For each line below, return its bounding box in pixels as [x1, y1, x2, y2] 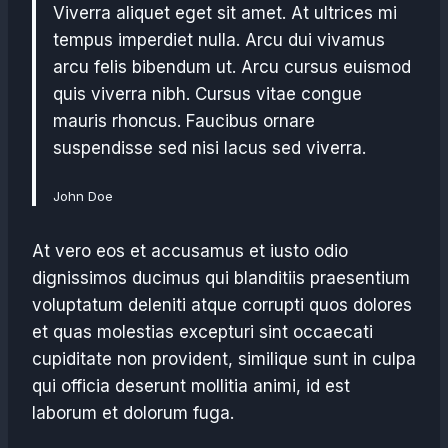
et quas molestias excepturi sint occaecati [32, 322, 373, 342]
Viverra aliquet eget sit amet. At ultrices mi [53, 3, 397, 23]
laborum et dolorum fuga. [32, 403, 234, 423]
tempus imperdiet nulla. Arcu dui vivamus [53, 30, 385, 50]
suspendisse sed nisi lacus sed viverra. [53, 138, 366, 158]
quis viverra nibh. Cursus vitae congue [53, 84, 362, 104]
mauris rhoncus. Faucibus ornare [53, 111, 315, 131]
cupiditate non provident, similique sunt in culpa [32, 349, 416, 369]
